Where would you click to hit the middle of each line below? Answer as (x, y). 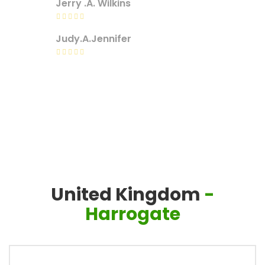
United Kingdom (125, 195)
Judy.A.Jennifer (93, 39)
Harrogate (132, 214)
